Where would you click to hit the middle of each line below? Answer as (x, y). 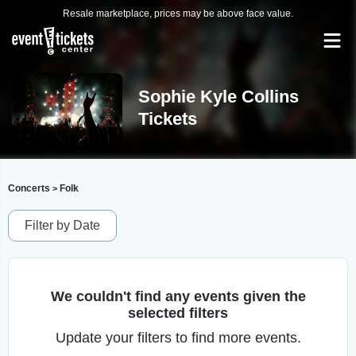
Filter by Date (62, 225)
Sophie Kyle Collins (218, 97)
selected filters (178, 313)
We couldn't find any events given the (178, 296)
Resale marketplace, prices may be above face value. (178, 14)
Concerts (29, 188)
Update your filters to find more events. (178, 338)
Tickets (167, 119)
